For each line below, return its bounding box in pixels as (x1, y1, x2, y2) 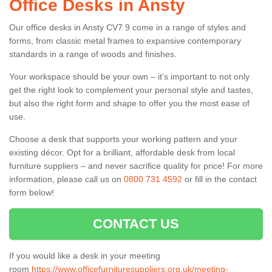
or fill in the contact (182, 174, 257, 184)
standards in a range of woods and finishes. (9, 49, 177, 59)
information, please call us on (9, 174, 124, 184)
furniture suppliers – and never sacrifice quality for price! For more (9, 160, 263, 171)
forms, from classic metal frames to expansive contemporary (9, 35, 241, 46)
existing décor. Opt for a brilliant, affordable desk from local (9, 147, 235, 157)
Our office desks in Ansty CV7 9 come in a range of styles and (9, 22, 246, 32)
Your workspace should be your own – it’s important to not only (9, 71, 250, 81)
